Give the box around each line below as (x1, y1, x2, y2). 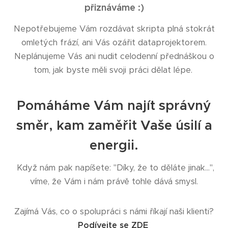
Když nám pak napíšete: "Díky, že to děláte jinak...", (14, 162, 214, 173)
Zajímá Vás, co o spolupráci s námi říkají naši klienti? (14, 206, 214, 217)
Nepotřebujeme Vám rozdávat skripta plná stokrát (13, 23, 215, 34)
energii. (90, 137, 138, 153)
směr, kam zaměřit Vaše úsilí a (16, 117, 212, 133)
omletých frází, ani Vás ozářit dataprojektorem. (21, 37, 207, 48)
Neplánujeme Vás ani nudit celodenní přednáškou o (14, 51, 214, 62)
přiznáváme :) (84, 2, 144, 13)
